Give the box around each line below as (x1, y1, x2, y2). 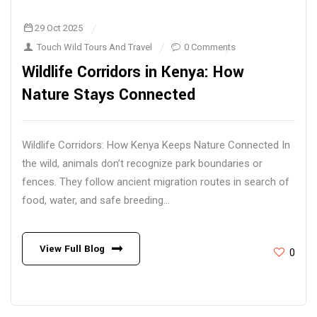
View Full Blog (40, 242, 105, 255)
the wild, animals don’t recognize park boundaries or (22, 157, 263, 170)
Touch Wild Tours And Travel (37, 42, 153, 52)
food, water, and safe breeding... (22, 194, 170, 207)
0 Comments (184, 42, 236, 52)
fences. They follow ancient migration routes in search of (22, 175, 289, 188)
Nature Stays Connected (22, 83, 195, 106)
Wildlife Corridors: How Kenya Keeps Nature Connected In (22, 139, 290, 151)
